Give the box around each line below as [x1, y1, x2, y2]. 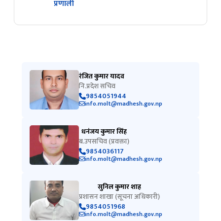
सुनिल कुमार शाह [98, 181, 141, 193]
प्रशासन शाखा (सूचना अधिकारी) [79, 191, 160, 203]
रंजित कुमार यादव [79, 71, 124, 82]
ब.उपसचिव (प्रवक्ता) [79, 136, 129, 147]
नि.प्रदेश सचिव [79, 80, 115, 92]
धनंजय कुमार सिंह [81, 126, 127, 138]
